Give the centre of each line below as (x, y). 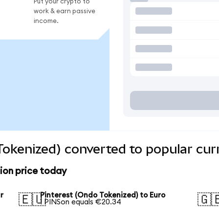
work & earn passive (65, 11)
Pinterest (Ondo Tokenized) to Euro (103, 196)
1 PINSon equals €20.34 (81, 202)
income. (46, 21)
